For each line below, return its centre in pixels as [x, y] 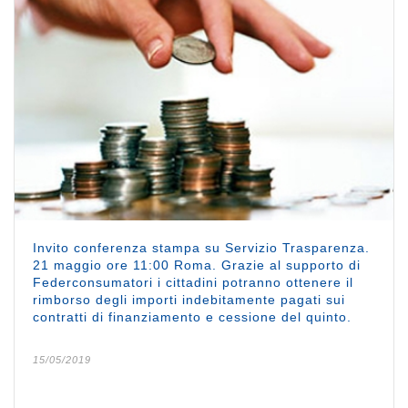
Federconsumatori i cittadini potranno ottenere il [193, 282]
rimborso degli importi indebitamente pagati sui [189, 299]
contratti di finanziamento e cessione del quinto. [192, 316]
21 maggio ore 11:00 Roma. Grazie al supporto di [197, 265]
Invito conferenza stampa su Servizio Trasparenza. [201, 247]
